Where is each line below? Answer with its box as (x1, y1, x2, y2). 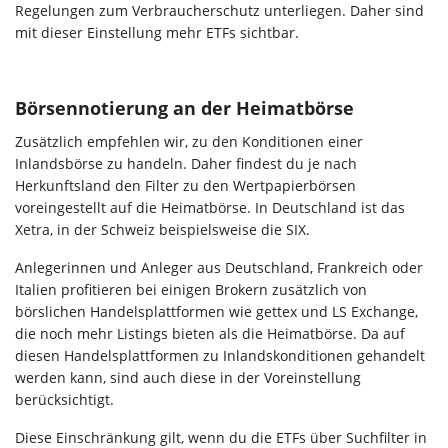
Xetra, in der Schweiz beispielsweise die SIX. (15, 220, 310, 240)
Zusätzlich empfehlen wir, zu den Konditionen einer (15, 132, 363, 152)
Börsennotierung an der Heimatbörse (15, 96, 354, 121)
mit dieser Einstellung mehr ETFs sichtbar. (15, 23, 299, 43)
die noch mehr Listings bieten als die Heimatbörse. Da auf (15, 324, 405, 344)
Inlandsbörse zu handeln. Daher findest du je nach (15, 154, 357, 174)
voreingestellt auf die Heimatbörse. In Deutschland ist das (15, 198, 405, 218)
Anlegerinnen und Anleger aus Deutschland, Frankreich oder (15, 258, 423, 278)
